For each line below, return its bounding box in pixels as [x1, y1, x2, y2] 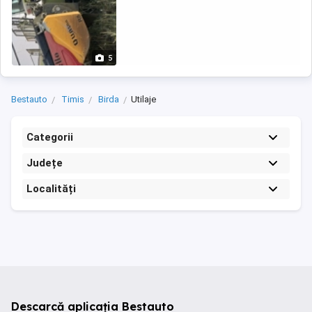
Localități [26, 182, 76, 195]
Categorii [26, 131, 73, 143]
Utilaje [131, 94, 156, 104]
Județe [26, 157, 63, 169]
